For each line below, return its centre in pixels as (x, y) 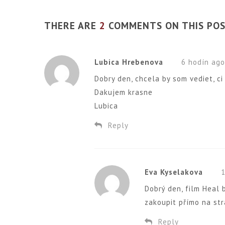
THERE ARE (72, 25)
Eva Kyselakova (174, 172)
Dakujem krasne (124, 92)
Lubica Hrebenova (129, 62)
